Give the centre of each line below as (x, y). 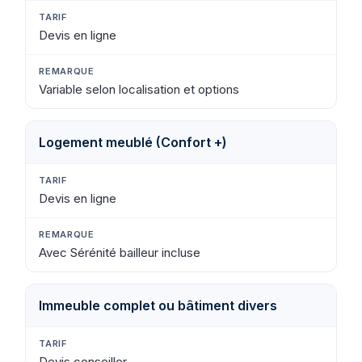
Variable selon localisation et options (139, 89)
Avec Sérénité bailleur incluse (120, 252)
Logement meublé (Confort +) (133, 142)
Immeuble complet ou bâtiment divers (158, 305)
